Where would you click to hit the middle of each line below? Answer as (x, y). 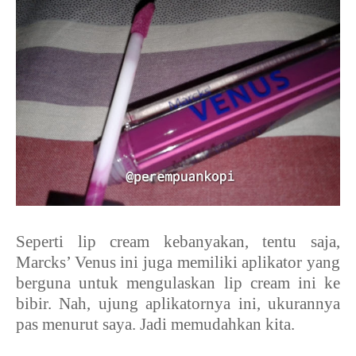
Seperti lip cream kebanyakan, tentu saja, (178, 241)
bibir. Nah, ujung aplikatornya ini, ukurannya (178, 303)
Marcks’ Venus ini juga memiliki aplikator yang (178, 262)
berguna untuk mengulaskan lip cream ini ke (178, 282)
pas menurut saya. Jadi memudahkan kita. (155, 324)
